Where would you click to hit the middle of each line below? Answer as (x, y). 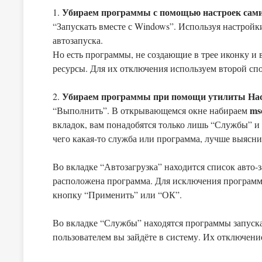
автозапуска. (78, 40)
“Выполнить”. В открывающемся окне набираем (151, 110)
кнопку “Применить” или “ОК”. (117, 194)
